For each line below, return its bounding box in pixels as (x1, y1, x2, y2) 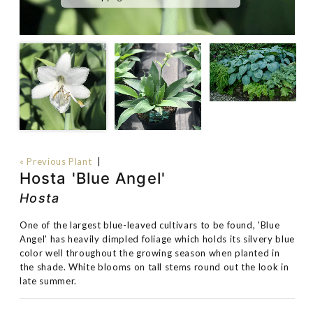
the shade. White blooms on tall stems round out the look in (20, 261, 289, 272)
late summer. (20, 275, 77, 286)
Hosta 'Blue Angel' (20, 169, 166, 187)
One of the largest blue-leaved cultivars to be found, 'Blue (20, 219, 280, 231)
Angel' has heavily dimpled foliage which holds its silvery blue (20, 233, 295, 245)
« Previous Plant (20, 156, 92, 167)
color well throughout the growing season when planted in (20, 247, 280, 259)
